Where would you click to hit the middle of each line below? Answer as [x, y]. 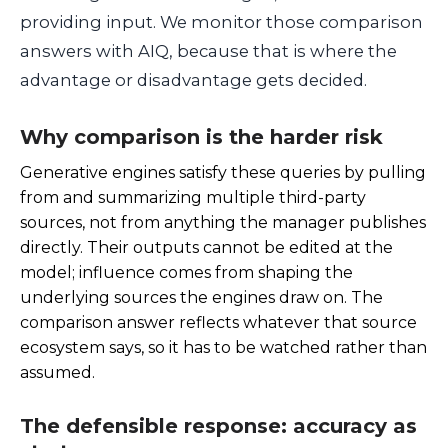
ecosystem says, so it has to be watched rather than [223, 347]
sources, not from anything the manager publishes [223, 222]
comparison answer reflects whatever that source [218, 322]
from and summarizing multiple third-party [193, 197]
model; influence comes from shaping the [186, 272]
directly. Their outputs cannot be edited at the [206, 247]
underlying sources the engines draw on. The [201, 297]
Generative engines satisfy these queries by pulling [223, 172]
